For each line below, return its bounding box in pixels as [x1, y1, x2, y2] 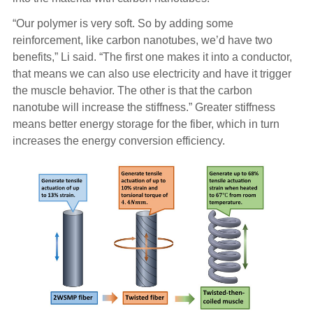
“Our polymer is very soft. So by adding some [12, 17, 233, 29]
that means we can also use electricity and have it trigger [12, 67, 291, 80]
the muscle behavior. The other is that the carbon [12, 84, 252, 96]
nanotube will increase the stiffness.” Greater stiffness [12, 101, 275, 113]
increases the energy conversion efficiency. [12, 134, 225, 147]
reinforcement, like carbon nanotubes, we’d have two [12, 34, 272, 46]
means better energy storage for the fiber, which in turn [12, 117, 279, 130]
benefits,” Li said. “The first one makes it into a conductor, [12, 50, 292, 63]
